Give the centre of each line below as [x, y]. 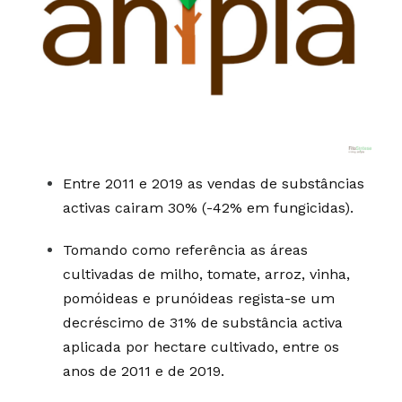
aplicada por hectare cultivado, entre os [201, 347]
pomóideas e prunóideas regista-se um [199, 298]
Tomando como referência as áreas [185, 250]
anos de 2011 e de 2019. [144, 371]
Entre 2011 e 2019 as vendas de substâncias [214, 184]
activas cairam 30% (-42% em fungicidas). [208, 208]
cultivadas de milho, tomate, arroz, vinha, [206, 274]
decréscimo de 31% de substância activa [203, 323]
